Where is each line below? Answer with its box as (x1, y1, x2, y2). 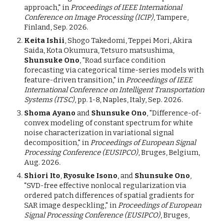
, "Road (79, 56, 104, 65)
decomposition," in (24, 138, 91, 147)
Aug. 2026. (24, 158, 61, 167)
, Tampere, (153, 13, 189, 22)
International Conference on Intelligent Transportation (24, 85, 205, 94)
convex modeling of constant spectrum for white (24, 118, 193, 127)
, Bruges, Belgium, (138, 148, 200, 157)
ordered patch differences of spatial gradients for (24, 191, 195, 200)
